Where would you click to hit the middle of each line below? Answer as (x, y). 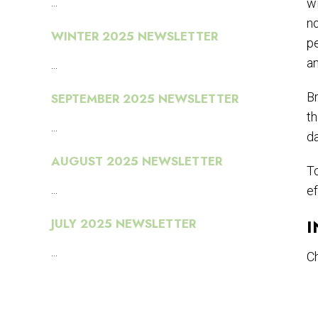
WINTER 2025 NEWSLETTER (135, 37)
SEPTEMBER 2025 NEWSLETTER (145, 99)
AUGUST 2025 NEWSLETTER (137, 161)
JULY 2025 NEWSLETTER (124, 224)
